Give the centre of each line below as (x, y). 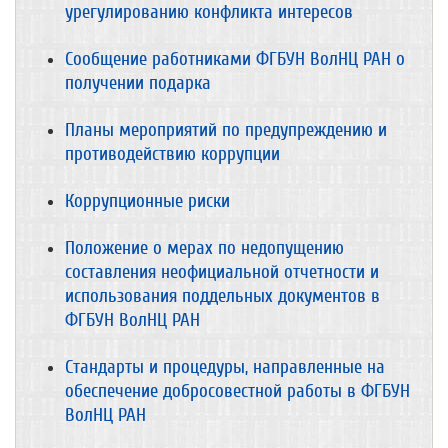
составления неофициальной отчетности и (222, 272)
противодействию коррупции (172, 154)
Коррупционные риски (147, 201)
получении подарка (138, 83)
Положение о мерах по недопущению (204, 248)
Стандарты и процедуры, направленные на (225, 367)
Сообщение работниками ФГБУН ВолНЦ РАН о (235, 59)
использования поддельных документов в (222, 296)
